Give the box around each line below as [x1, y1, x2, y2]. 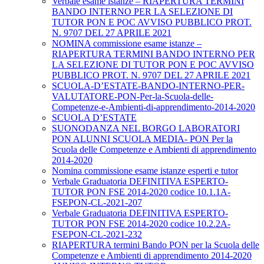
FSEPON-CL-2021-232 [52, 229, 142, 240]
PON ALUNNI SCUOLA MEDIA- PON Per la [52, 134, 233, 144]
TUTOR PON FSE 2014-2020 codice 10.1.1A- [52, 187, 230, 197]
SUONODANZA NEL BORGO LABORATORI [52, 123, 240, 134]
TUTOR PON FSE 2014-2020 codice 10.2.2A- [52, 219, 230, 229]
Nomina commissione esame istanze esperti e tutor [52, 166, 238, 176]
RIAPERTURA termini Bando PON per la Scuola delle [52, 240, 259, 250]
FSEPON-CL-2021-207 [52, 197, 142, 208]
